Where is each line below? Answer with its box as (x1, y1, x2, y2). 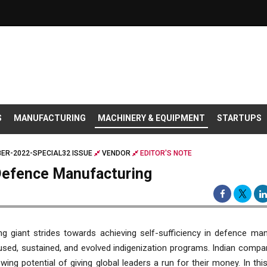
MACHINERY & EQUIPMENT (98, 113, 205, 123)
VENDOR (102, 149, 131, 158)
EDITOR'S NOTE (138, 149, 192, 158)
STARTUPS (217, 113, 262, 123)
